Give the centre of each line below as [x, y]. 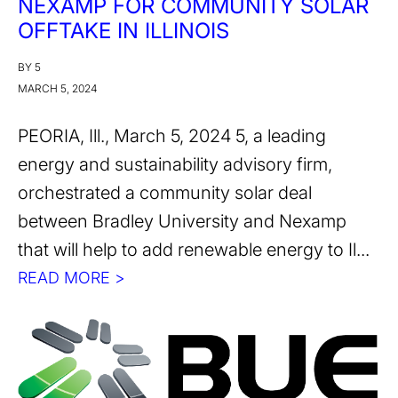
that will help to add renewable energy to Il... [194, 249]
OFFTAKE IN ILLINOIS [123, 30]
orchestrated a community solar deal [165, 192]
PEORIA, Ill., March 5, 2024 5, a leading [172, 135]
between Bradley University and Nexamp [182, 221]
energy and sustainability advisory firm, [175, 164]
